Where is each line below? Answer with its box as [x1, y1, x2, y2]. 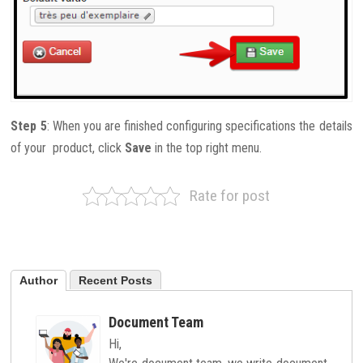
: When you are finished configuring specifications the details [46, 118, 352, 135]
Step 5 [11, 118, 47, 135]
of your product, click [11, 140, 126, 156]
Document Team [109, 314, 204, 331]
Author [19, 274, 58, 288]
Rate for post [190, 186, 271, 206]
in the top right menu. [152, 140, 263, 156]
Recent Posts [79, 274, 153, 288]
